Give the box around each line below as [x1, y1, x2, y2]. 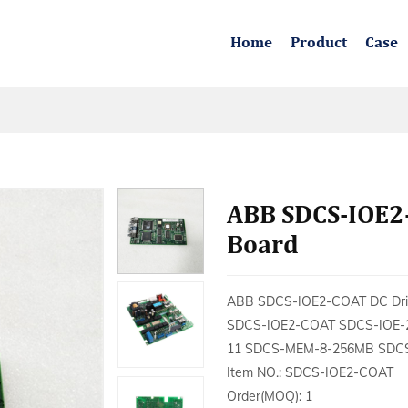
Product [291, 36, 347, 51]
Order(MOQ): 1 [227, 388, 312, 404]
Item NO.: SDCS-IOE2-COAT [227, 364, 393, 381]
